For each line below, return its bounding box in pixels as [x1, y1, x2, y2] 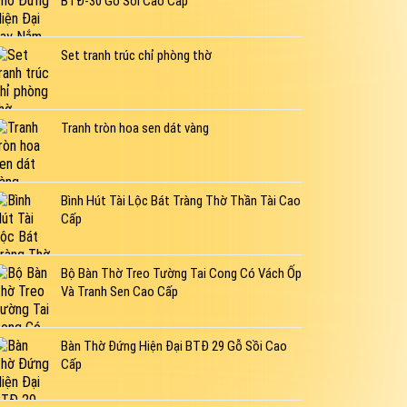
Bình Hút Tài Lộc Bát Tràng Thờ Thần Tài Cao [60, 193, 301, 210]
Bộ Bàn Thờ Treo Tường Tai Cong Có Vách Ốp [60, 265, 302, 283]
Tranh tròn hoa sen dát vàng [60, 120, 209, 137]
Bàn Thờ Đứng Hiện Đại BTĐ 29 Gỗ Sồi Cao [60, 338, 287, 355]
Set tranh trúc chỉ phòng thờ [60, 47, 212, 65]
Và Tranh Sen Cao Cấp [60, 283, 178, 301]
